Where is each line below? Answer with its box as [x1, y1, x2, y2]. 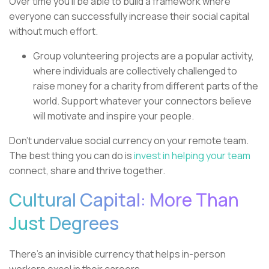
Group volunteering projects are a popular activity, [33, 49, 254, 62]
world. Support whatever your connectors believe [33, 94, 252, 107]
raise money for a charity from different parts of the [33, 79, 258, 92]
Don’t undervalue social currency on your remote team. [9, 133, 249, 147]
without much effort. [9, 24, 100, 38]
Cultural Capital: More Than [9, 187, 239, 212]
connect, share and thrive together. [9, 163, 165, 177]
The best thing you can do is [9, 148, 134, 162]
